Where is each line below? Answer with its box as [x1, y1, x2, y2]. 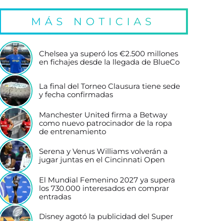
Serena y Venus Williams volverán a [38, 147, 168, 156]
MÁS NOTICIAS [31, 15, 156, 28]
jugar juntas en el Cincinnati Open [38, 155, 165, 164]
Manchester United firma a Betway [38, 110, 167, 119]
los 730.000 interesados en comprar [38, 184, 169, 193]
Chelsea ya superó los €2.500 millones [38, 49, 178, 58]
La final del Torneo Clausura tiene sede [38, 82, 180, 91]
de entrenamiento [38, 127, 106, 136]
